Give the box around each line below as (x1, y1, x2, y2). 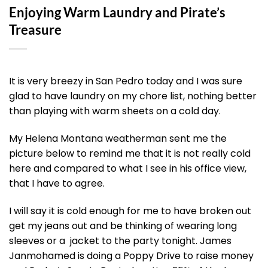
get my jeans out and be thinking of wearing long (9, 218, 237, 233)
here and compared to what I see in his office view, (9, 161, 246, 175)
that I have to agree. (9, 176, 105, 190)
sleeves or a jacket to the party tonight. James (9, 233, 232, 248)
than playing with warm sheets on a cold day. (9, 104, 221, 118)
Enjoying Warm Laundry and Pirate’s (9, 4, 226, 21)
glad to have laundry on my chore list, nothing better (9, 89, 257, 103)
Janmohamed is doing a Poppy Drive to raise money (9, 248, 254, 263)
